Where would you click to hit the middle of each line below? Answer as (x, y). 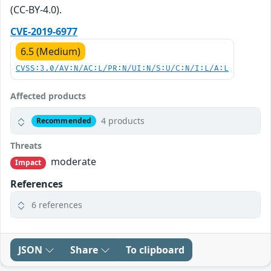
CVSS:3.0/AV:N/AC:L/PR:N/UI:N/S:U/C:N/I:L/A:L (122, 69)
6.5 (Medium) (51, 52)
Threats (26, 146)
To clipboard (155, 250)
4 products (122, 121)
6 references (57, 204)
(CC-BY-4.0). (36, 10)
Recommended (64, 120)
